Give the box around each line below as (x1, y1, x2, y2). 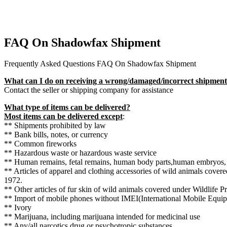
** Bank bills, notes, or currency (4, 130, 108, 139)
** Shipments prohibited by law (4, 121, 106, 130)
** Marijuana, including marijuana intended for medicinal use (4, 212, 200, 221)
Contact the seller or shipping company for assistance (4, 86, 173, 95)
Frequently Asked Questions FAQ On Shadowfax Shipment (4, 59, 196, 68)
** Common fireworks (4, 139, 77, 148)
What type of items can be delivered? (4, 103, 130, 112)
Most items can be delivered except (4, 112, 123, 121)
